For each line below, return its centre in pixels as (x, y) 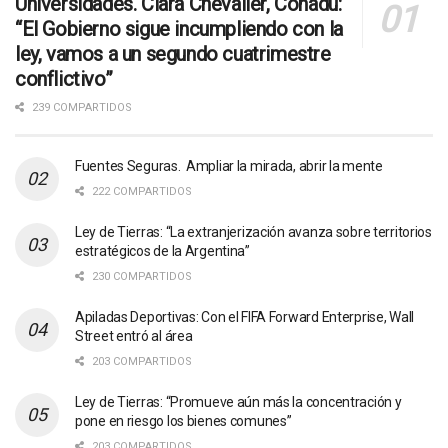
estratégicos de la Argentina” (162, 250)
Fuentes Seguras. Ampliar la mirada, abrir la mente (229, 165)
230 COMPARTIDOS (140, 276)
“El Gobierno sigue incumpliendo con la (179, 28)
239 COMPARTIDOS (80, 107)
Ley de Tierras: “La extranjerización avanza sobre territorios (253, 231)
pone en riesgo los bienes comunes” (183, 420)
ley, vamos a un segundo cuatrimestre (173, 53)
